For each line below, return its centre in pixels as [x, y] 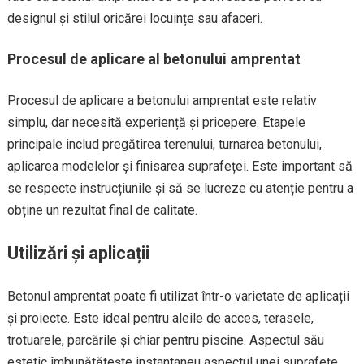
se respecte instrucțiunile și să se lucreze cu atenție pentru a [180, 188]
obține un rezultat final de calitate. [102, 210]
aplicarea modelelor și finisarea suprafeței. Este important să [180, 166]
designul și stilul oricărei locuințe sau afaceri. [134, 18]
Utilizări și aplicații [78, 253]
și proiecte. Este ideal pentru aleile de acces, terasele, [160, 318]
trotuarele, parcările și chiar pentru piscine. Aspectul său [165, 340]
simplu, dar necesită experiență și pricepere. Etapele [156, 122]
